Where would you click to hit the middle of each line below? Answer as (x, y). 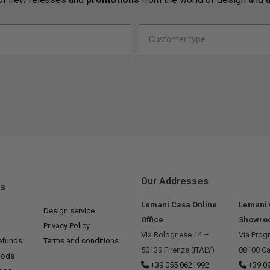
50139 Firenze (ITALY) (177, 250)
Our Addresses (174, 181)
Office (152, 220)
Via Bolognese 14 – (175, 235)
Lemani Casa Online (179, 205)
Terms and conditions (81, 241)
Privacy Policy (66, 226)
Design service (69, 211)
